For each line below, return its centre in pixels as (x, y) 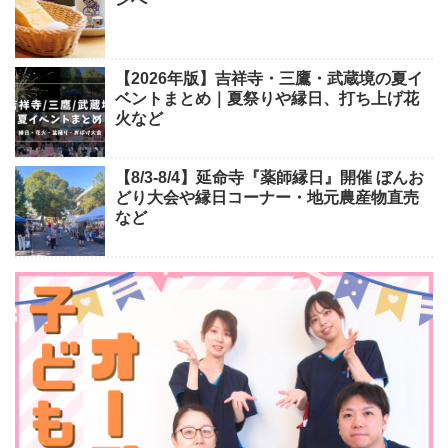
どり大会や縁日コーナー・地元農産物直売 (267, 198)
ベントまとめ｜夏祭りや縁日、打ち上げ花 (267, 99)
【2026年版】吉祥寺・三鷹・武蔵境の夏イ (269, 79)
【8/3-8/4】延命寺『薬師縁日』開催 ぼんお (269, 178)
